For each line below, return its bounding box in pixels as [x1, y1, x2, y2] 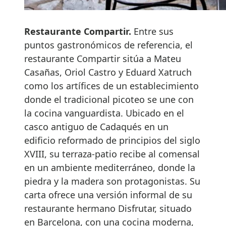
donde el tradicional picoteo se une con [24, 93, 194, 106]
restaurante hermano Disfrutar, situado [24, 202, 192, 215]
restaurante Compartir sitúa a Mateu [24, 52, 181, 65]
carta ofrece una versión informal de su [24, 189, 192, 201]
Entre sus [131, 25, 174, 38]
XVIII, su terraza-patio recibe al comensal [24, 148, 200, 160]
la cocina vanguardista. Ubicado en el [24, 107, 184, 120]
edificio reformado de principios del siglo [24, 134, 200, 147]
